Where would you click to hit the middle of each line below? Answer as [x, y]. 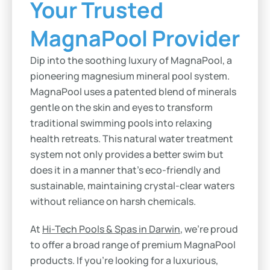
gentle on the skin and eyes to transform [121, 107]
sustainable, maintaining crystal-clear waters [132, 186]
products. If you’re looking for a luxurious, [124, 260]
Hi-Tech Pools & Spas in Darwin [111, 229]
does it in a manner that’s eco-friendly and [125, 170]
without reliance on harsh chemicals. [113, 201]
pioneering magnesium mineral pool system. [130, 76]
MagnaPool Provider [135, 38]
